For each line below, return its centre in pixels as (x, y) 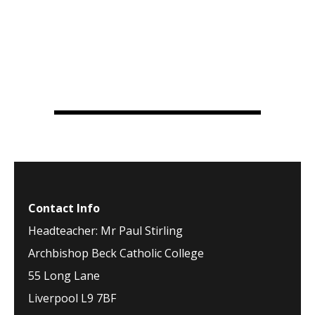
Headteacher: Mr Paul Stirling (106, 231)
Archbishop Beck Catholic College (116, 253)
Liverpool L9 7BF (72, 298)
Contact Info (64, 208)
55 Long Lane (64, 276)
